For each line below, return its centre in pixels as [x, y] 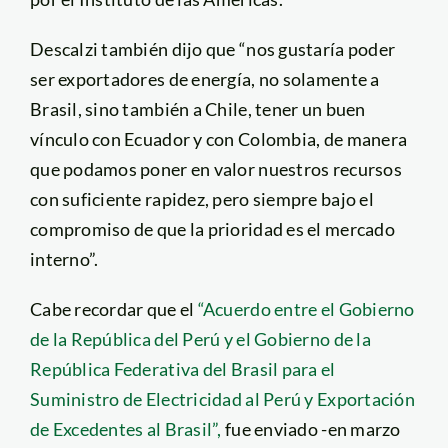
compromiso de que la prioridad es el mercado [212, 228]
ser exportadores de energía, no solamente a [204, 78]
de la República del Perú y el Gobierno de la [200, 338]
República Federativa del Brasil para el [182, 368]
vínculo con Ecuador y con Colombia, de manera [218, 138]
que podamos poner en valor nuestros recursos [215, 168]
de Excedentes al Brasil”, [127, 428]
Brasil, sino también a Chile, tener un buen [197, 108]
